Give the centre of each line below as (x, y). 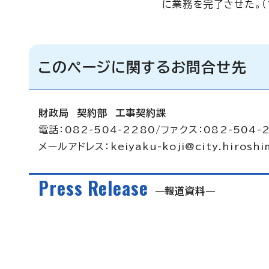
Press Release (93, 188)
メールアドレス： (74, 147)
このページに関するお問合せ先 (143, 67)
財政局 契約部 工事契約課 (103, 113)
